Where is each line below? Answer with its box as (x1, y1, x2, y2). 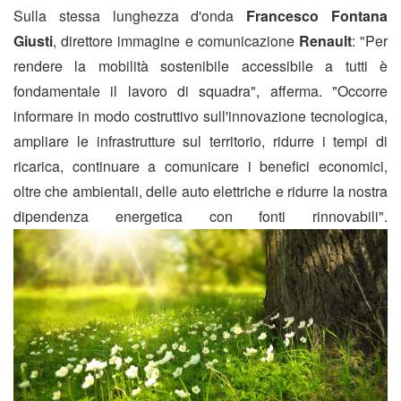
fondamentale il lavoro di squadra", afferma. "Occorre (13, 81, 388, 102)
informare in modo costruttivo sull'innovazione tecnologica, (13, 106, 388, 127)
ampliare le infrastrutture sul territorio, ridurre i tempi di (13, 131, 388, 152)
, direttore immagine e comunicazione (53, 30, 299, 52)
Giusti (13, 30, 53, 52)
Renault (298, 30, 352, 52)
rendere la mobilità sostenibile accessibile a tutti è (13, 55, 388, 77)
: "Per (351, 30, 388, 52)
